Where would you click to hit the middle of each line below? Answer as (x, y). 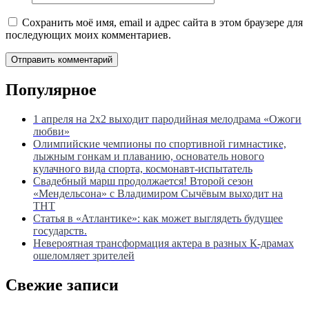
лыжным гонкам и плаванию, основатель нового (149, 157)
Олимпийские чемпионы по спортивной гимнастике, (160, 144)
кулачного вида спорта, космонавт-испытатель (143, 169)
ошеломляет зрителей (84, 256)
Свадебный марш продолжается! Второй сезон (143, 181)
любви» (51, 132)
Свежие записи (62, 285)
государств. (60, 231)
